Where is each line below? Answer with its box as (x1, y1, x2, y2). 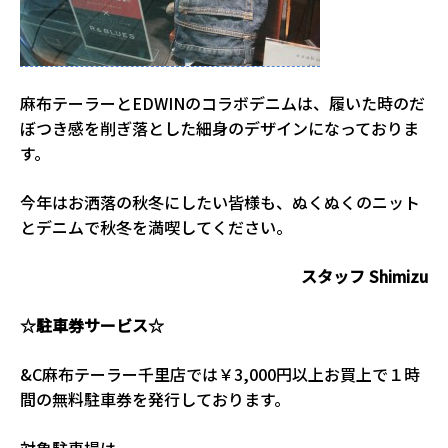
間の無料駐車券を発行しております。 (20, 386, 290, 411)
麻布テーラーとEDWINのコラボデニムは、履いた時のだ (20, 90, 425, 115)
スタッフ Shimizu (301, 263, 428, 288)
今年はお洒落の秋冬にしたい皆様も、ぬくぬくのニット (20, 189, 420, 214)
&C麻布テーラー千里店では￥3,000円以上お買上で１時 (20, 361, 420, 386)
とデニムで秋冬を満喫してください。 (20, 214, 300, 239)
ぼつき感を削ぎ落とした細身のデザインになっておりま (20, 115, 419, 140)
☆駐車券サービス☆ (20, 312, 164, 337)
